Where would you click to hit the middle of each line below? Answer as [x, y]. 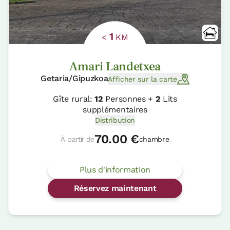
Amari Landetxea [115, 67]
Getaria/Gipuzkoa [74, 79]
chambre [154, 139]
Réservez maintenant [115, 188]
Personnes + [129, 99]
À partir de [78, 139]
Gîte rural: [74, 99]
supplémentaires [115, 110]
